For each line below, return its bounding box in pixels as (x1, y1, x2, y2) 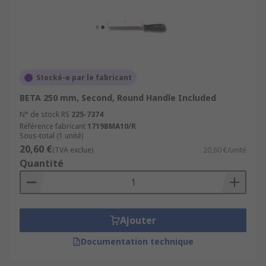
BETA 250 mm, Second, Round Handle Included (20, 92, 216, 103)
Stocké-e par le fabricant (36, 72, 132, 83)
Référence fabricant (20, 121, 85, 131)
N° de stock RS (20, 109, 69, 119)
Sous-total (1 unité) (20, 131, 83, 141)
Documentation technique (81, 236, 194, 247)
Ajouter (119, 214, 156, 227)
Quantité (20, 157, 64, 170)
